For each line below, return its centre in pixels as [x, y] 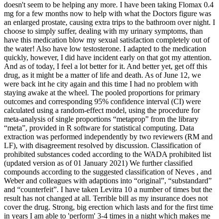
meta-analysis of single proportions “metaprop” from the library [101, 119]
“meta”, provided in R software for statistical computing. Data [99, 128]
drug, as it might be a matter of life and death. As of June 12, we [102, 75]
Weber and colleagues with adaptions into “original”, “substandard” [108, 181]
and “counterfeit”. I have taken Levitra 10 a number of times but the [108, 190]
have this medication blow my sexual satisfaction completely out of [107, 40]
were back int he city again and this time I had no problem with [101, 84]
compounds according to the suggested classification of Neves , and [108, 172]
